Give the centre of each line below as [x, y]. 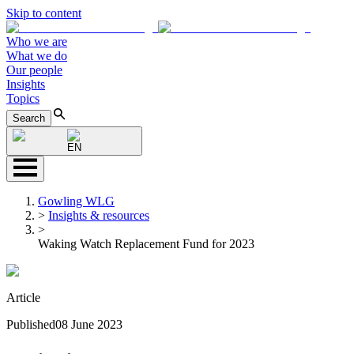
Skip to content [44, 13]
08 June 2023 [89, 324]
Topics [23, 98]
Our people [34, 70]
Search [29, 118]
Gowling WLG [76, 201]
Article [23, 298]
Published [31, 324]
